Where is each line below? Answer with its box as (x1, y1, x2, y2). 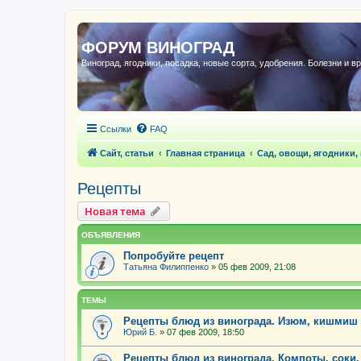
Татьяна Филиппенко (123, 262, 209, 272)
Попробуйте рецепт (123, 250, 224, 262)
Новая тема (85, 204, 146, 218)
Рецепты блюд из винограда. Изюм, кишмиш (123, 314, 358, 327)
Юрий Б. (123, 326, 157, 337)
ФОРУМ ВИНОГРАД (81, 39, 234, 56)
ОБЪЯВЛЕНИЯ (81, 230, 140, 239)
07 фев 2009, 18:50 (167, 326, 244, 337)
